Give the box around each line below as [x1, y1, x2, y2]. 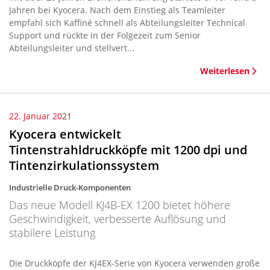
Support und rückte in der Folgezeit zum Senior [9, 30, 201, 41]
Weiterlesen [200, 65, 250, 77]
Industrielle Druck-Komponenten [9, 182, 131, 193]
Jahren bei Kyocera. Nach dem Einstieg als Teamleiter [9, 4, 225, 16]
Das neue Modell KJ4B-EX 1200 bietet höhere [9, 198, 230, 212]
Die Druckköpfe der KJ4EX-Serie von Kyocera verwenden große [9, 257, 260, 269]
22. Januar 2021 [9, 110, 72, 122]
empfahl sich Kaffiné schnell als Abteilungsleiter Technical [9, 17, 245, 28]
